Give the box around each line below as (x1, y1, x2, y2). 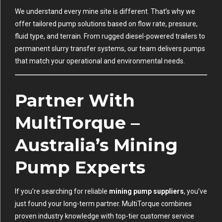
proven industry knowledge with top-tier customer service (15, 212, 194, 220)
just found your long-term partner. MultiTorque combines (15, 199, 192, 208)
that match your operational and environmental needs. (15, 56, 185, 65)
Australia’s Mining (15, 134, 178, 156)
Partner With (15, 89, 135, 111)
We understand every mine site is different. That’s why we (15, 7, 195, 15)
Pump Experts (15, 156, 145, 178)
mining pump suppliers (109, 187, 184, 195)
